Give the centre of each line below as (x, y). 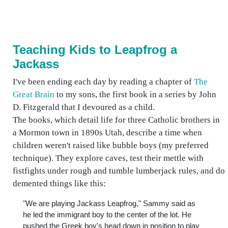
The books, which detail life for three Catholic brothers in (116, 120)
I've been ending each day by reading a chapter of (103, 82)
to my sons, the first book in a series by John (135, 94)
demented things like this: (59, 183)
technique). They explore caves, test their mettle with (108, 158)
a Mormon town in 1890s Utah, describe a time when (107, 133)
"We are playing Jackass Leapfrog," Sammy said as (109, 203)
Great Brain (34, 94)
